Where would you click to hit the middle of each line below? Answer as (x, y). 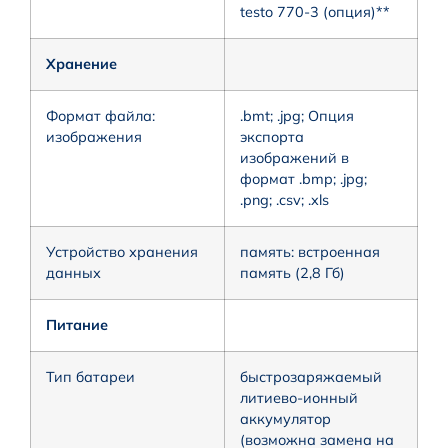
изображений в (294, 157)
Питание (77, 324)
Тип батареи (90, 376)
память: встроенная (310, 251)
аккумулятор (285, 418)
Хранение (81, 63)
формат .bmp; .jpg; (303, 178)
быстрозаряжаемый (311, 376)
